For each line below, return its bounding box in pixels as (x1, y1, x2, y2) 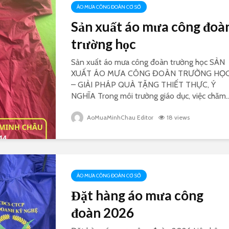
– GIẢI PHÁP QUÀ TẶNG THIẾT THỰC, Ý (71, 80, 216, 90)
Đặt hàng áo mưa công (71, 187, 203, 204)
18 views (167, 113, 190, 122)
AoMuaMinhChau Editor (85, 113, 153, 122)
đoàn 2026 (71, 204, 134, 221)
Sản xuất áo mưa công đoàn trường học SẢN (71, 57, 225, 67)
